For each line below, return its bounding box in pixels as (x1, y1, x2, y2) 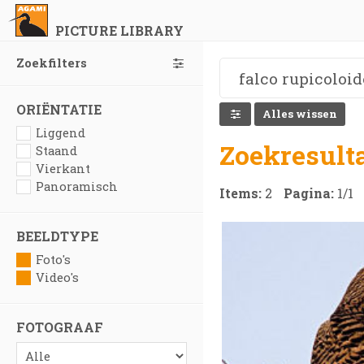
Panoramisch (36, 179, 118, 194)
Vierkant (36, 161, 90, 176)
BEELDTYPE (16, 227, 98, 245)
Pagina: (284, 184, 337, 201)
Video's (36, 270, 79, 285)
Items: (219, 184, 265, 201)
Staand (36, 143, 77, 158)
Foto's (36, 252, 71, 267)
